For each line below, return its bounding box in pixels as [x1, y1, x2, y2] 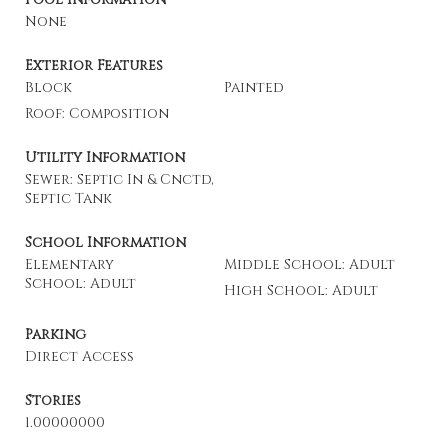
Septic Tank [25, 189, 112, 208]
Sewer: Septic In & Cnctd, [25, 170, 214, 189]
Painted [224, 78, 284, 97]
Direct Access [25, 347, 134, 366]
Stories [25, 391, 81, 410]
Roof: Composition [25, 104, 169, 123]
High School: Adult [224, 281, 378, 300]
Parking [25, 325, 86, 344]
